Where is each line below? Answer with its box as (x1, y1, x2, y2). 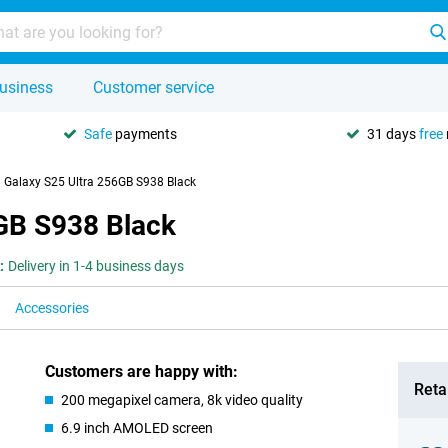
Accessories (15, 300, 89, 316)
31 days (367, 125, 419, 142)
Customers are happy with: (45, 362, 239, 381)
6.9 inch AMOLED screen (61, 420, 214, 436)
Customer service (93, 78, 214, 97)
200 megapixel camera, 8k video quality (61, 392, 304, 408)
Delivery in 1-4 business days (8, 258, 184, 274)
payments (112, 125, 177, 142)
